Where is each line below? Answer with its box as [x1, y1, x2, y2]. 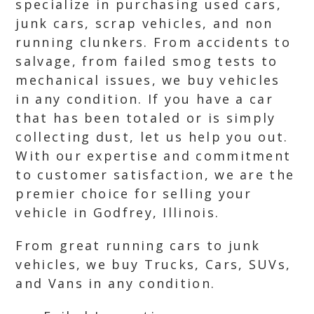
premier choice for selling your [15, 185, 252, 202]
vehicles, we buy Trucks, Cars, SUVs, [15, 256, 292, 273]
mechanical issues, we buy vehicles [15, 71, 280, 88]
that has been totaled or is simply [15, 109, 276, 126]
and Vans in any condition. [15, 275, 216, 292]
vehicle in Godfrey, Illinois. [15, 204, 220, 221]
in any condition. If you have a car [15, 90, 273, 107]
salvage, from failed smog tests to [15, 53, 278, 69]
